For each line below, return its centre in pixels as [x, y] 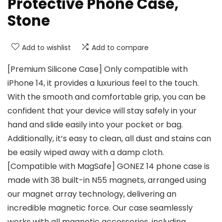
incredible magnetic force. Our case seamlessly [100, 208]
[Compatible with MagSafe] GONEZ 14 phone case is [109, 166]
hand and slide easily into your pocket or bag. [95, 125]
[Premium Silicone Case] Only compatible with [98, 69]
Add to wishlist [46, 48]
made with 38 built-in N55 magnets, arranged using [107, 180]
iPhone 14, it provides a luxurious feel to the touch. [103, 83]
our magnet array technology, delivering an [92, 194]
